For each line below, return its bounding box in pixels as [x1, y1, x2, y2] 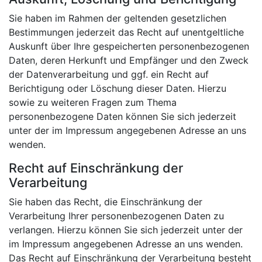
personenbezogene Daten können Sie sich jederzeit [9, 110, 236, 122]
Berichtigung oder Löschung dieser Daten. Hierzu [9, 82, 226, 94]
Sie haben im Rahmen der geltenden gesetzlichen [9, 12, 226, 24]
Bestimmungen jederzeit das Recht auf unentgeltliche [9, 26, 244, 38]
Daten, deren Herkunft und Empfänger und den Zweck [9, 54, 249, 66]
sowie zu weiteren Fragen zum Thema [9, 96, 177, 108]
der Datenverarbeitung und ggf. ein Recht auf [9, 68, 209, 80]
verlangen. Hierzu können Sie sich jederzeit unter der [9, 223, 243, 236]
